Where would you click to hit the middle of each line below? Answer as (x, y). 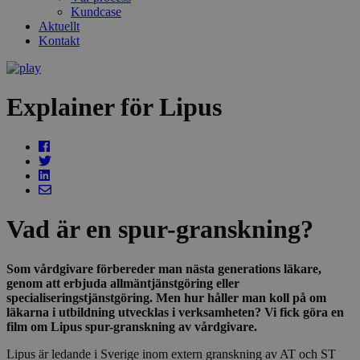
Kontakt (59, 41)
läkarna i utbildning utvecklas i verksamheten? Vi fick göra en (175, 312)
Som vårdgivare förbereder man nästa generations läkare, (164, 268)
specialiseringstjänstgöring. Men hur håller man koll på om (166, 297)
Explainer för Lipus (114, 107)
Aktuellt (59, 26)
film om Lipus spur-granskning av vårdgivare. (132, 326)
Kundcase (96, 12)
